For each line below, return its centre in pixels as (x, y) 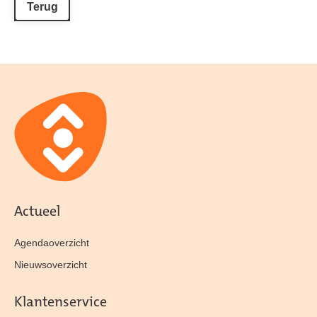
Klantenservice (60, 303)
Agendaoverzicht (52, 243)
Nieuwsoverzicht (51, 265)
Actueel (37, 212)
